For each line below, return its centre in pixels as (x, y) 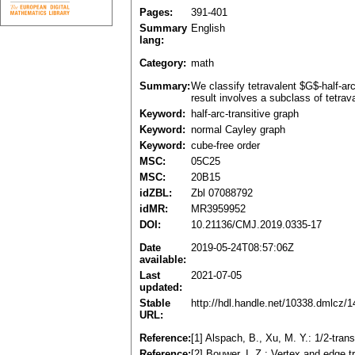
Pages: (156, 13)
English (208, 29)
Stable (155, 303)
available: (163, 260)
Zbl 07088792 (222, 193)
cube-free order (225, 146)
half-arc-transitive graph (245, 114)
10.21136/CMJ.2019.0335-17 (256, 225)
